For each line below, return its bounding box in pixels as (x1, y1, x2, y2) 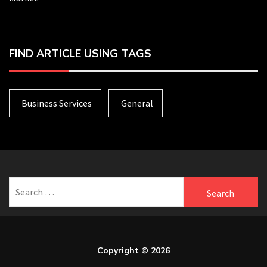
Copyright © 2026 (97, 244, 170, 256)
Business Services (21, 97, 92, 110)
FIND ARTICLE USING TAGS (9, 46, 151, 61)
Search (9, 178, 40, 190)
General (120, 97, 153, 110)
